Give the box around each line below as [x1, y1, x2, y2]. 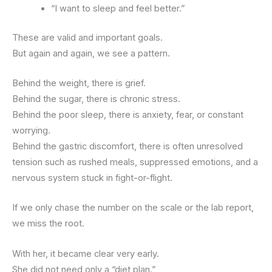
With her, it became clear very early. [12, 248, 159, 259]
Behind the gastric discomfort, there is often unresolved [12, 141, 243, 152]
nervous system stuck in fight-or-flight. [12, 172, 172, 184]
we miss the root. [12, 218, 84, 229]
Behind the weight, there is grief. [12, 78, 146, 89]
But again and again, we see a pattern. [12, 47, 170, 59]
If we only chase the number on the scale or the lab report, [12, 202, 254, 214]
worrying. [12, 125, 50, 137]
